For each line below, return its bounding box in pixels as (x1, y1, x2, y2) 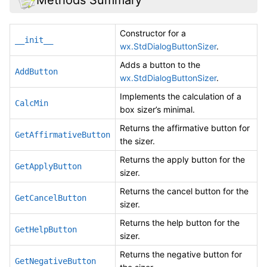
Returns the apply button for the (120, 154, 245, 164)
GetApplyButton (15, 161, 82, 171)
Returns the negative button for (120, 249, 242, 259)
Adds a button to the (120, 59, 200, 70)
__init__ (15, 35, 53, 45)
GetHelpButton (15, 224, 77, 234)
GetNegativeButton (15, 256, 96, 266)
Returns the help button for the (120, 217, 240, 228)
